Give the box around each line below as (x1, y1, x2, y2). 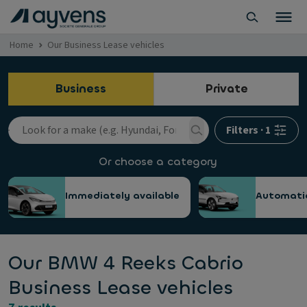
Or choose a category (98, 154, 217, 169)
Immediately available (65, 189, 180, 202)
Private (204, 81, 248, 97)
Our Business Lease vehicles (47, 38, 164, 52)
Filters (226, 123, 258, 138)
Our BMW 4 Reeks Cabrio (8, 251, 243, 275)
